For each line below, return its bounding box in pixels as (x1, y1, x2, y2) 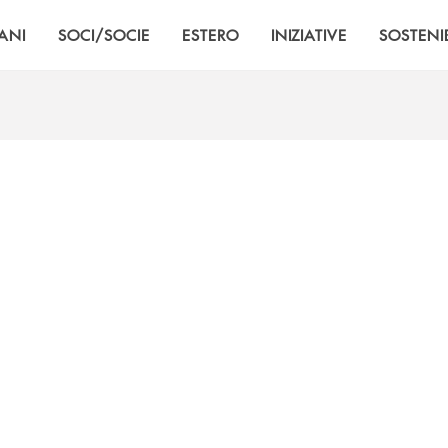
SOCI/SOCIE (58, 24, 150, 45)
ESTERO (181, 24, 239, 45)
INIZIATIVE (270, 24, 348, 45)
